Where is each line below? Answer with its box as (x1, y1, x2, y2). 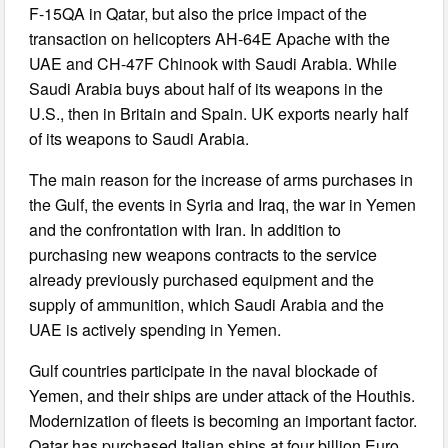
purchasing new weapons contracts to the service (29, 243, 378, 267)
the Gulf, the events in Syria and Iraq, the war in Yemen (29, 193, 417, 217)
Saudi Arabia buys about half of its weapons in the (29, 77, 384, 101)
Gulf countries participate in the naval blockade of (29, 359, 378, 383)
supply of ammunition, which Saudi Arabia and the (29, 293, 385, 317)
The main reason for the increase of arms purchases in (29, 168, 414, 192)
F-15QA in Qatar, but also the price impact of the (29, 2, 368, 26)
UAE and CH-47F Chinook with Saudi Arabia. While (29, 52, 398, 76)
